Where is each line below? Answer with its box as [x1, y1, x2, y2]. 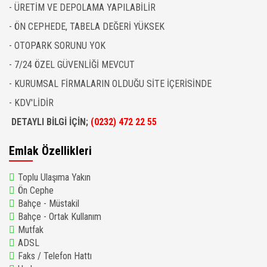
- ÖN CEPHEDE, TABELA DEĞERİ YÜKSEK [9, 21, 164, 32]
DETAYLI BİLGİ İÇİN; [9, 116, 91, 128]
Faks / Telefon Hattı [18, 250, 92, 262]
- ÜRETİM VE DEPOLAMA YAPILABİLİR [9, 2, 156, 13]
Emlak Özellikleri [9, 144, 92, 158]
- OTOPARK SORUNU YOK [9, 40, 105, 51]
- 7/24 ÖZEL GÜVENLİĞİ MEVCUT [9, 59, 135, 70]
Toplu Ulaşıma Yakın [18, 172, 91, 183]
